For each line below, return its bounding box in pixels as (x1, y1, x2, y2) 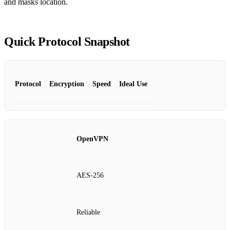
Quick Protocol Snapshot (4, 34, 130, 48)
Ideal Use (119, 80, 147, 88)
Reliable (76, 208, 100, 216)
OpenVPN (76, 135, 108, 143)
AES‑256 (76, 171, 104, 180)
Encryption (49, 80, 84, 88)
